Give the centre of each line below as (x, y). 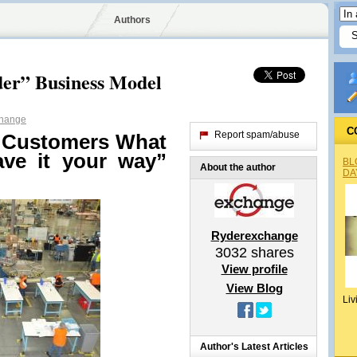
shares (270, 253)
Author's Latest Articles (254, 347)
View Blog (254, 288)
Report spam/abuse (257, 135)
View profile (254, 269)
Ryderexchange (254, 235)
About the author (238, 167)
